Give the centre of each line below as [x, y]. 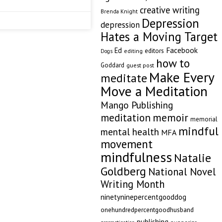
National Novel [182, 172]
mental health [130, 132]
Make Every [181, 77]
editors [154, 51]
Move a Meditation [154, 91]
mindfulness [136, 157]
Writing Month [132, 184]
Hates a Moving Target [159, 37]
